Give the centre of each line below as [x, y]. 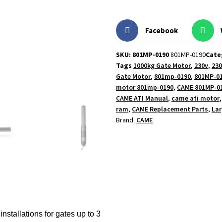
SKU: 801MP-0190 [143, 55]
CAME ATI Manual [142, 98]
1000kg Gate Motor [162, 66]
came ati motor [195, 98]
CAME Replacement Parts [170, 109]
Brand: [126, 120]
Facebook [161, 30]
